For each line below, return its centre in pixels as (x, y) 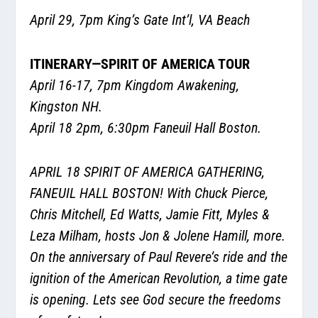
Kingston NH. (66, 106)
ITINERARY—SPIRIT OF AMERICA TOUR (140, 64)
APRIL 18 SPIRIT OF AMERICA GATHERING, (148, 171)
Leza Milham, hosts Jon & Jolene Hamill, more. (158, 235)
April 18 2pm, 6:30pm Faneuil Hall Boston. (146, 127)
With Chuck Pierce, (218, 193)
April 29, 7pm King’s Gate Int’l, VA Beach (140, 20)
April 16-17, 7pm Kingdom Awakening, (135, 85)
